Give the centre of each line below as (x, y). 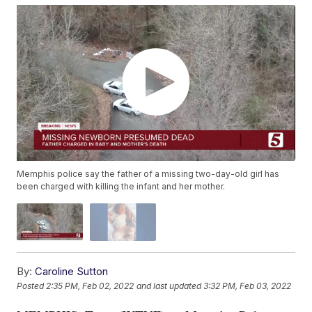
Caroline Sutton (72, 271)
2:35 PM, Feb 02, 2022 (90, 286)
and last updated (169, 286)
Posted (32, 286)
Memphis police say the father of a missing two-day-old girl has (148, 174)
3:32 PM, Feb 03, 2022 (248, 286)
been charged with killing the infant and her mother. (121, 187)
